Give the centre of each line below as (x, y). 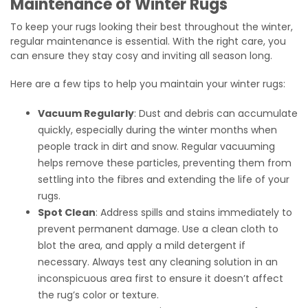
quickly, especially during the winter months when (157, 130)
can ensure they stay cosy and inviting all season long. (143, 56)
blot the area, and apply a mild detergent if (142, 246)
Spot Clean (67, 213)
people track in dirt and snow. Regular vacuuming (156, 147)
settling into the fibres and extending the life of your (164, 180)
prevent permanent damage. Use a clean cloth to (158, 229)
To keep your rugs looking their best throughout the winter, (152, 27)
